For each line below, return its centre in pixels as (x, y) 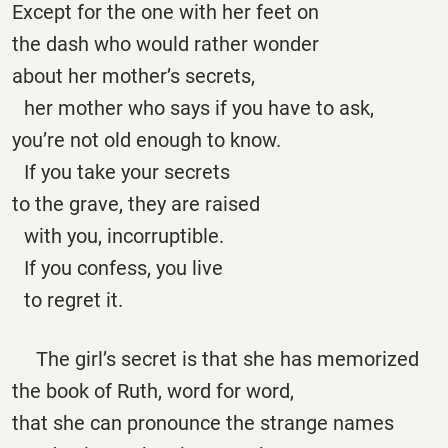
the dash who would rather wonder (165, 43)
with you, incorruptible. (118, 235)
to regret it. (67, 299)
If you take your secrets (127, 171)
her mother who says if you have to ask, (193, 107)
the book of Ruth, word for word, (153, 390)
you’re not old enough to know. (146, 139)
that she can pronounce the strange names (203, 422)
